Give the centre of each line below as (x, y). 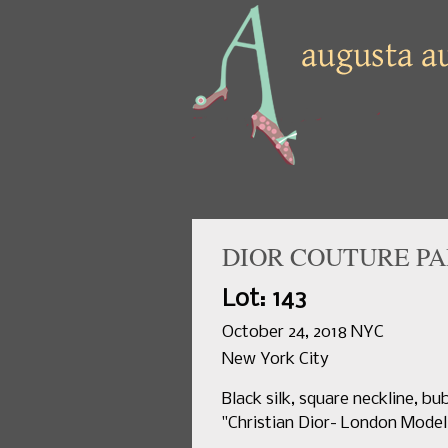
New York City (275, 359)
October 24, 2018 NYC (303, 332)
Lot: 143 (264, 299)
